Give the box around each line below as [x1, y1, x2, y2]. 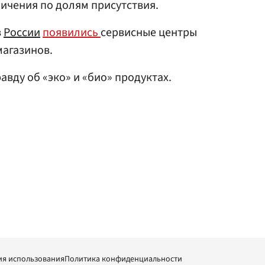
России [4, 24, 40, 41]
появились [43, 24, 101, 41]
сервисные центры [101, 24, 197, 41]
